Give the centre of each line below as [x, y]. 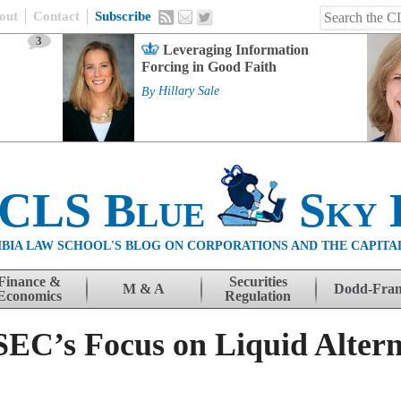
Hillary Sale [188, 91]
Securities [258, 282]
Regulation [258, 296]
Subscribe [123, 16]
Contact [56, 16]
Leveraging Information [235, 50]
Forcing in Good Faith [209, 67]
